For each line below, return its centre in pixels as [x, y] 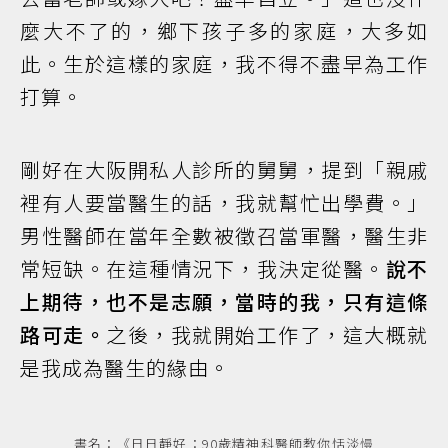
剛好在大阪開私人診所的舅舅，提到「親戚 [224, 169]
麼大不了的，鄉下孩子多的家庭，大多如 [224, 30]
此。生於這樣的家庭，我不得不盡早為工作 [224, 63]
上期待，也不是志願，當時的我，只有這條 [224, 301]
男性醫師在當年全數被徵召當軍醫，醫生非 [224, 235]
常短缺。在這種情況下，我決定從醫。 [203, 268]
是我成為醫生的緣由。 [125, 367]
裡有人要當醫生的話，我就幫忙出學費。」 [224, 202]
